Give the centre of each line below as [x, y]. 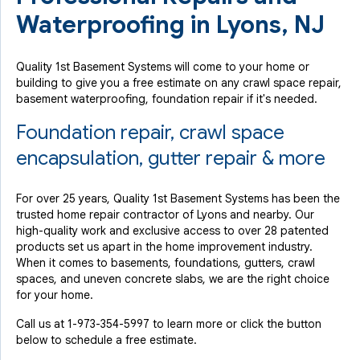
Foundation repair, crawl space [150, 133]
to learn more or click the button [235, 324]
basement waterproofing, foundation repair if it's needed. [167, 99]
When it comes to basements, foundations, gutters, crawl [166, 263]
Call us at [42, 324]
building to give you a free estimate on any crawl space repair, [179, 83]
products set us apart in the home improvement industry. [164, 247]
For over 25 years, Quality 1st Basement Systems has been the [178, 198]
